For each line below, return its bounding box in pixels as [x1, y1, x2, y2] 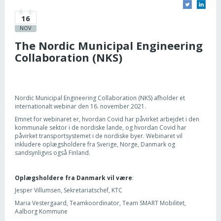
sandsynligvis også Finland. [15, 148, 90, 157]
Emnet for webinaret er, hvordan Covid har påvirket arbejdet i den [15, 114, 199, 123]
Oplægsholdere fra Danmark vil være [15, 173, 132, 182]
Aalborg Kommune [15, 207, 68, 216]
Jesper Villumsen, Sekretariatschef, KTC [15, 186, 122, 194]
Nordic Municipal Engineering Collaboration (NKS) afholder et [15, 94, 185, 102]
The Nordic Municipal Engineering [15, 38, 203, 53]
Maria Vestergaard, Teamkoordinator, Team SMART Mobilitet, [15, 198, 186, 207]
